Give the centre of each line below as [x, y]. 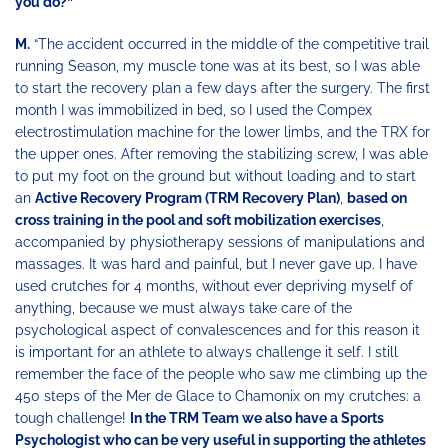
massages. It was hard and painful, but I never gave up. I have [216, 264]
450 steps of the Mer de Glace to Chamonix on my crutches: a [218, 396]
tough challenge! [72, 418]
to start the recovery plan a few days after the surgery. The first [222, 88]
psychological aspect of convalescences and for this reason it [217, 330]
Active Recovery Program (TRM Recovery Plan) [187, 198]
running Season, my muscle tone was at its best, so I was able [217, 66]
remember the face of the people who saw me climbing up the [221, 374]
